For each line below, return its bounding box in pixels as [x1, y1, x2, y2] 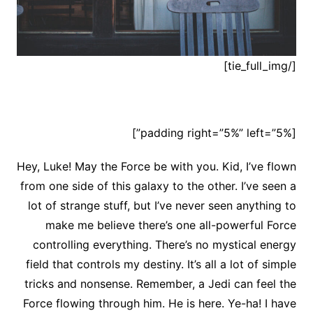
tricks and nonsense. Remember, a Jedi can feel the [24, 277, 297, 291]
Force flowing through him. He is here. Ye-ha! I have [23, 296, 297, 311]
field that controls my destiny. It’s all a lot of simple [26, 257, 297, 272]
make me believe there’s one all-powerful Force [45, 218, 297, 233]
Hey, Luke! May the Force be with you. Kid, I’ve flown [17, 159, 297, 174]
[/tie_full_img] [288, 59, 297, 73]
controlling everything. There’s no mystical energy [33, 238, 297, 252]
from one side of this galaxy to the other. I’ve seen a [20, 179, 297, 194]
